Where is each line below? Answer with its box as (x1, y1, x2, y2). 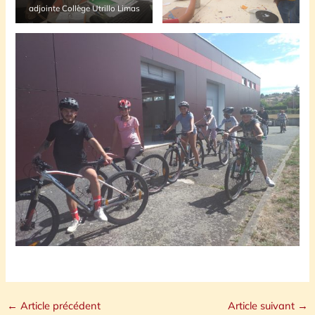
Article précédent (17, 298, 101, 312)
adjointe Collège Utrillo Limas (28, 3, 140, 14)
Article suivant (228, 298, 298, 312)
